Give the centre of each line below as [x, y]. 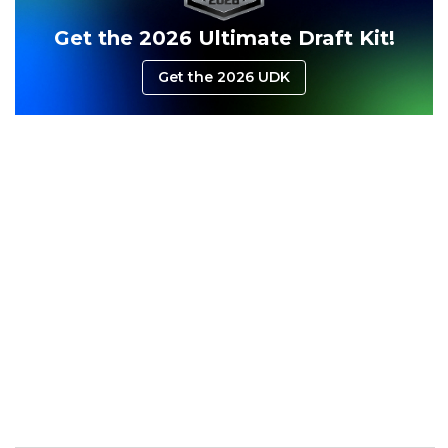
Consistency [142, 77]
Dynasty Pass [336, 77]
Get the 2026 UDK [224, 76]
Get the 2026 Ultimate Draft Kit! [224, 37]
